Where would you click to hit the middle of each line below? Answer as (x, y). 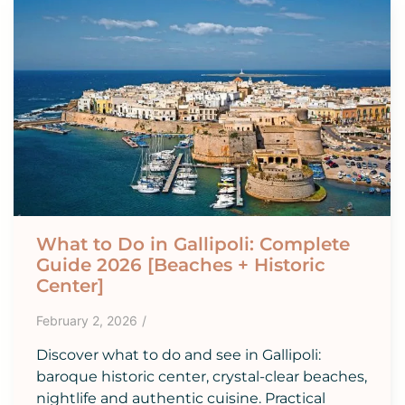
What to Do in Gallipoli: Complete (193, 244)
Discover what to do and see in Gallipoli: (179, 354)
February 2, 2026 (87, 320)
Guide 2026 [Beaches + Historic (181, 264)
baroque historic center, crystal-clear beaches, (202, 376)
